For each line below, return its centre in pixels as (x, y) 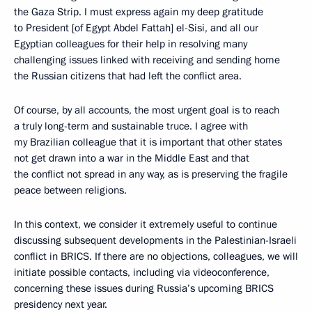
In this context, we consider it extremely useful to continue (146, 224)
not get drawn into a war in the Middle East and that (132, 158)
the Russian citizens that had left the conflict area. (128, 76)
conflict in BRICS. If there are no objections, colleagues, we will (156, 256)
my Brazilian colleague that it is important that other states (148, 142)
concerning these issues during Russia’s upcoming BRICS (144, 288)
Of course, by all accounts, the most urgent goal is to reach (147, 110)
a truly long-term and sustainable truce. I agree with (131, 126)
